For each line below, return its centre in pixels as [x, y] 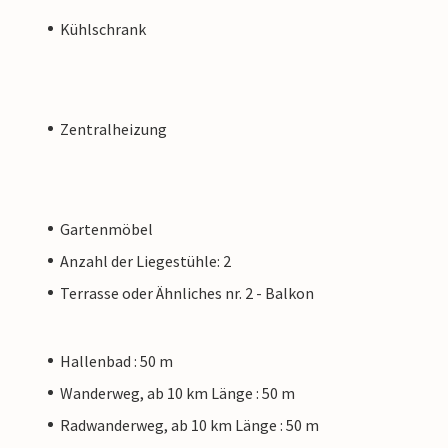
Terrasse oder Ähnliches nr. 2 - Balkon [187, 292]
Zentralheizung [113, 128]
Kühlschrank [103, 28]
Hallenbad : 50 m [116, 360]
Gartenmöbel [106, 228]
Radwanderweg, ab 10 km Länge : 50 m [189, 424]
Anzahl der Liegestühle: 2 [145, 260]
